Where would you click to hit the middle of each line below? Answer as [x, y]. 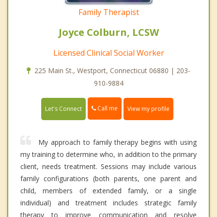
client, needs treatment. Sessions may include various [108, 166]
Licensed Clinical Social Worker [108, 53]
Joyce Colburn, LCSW [108, 32]
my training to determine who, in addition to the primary [108, 154]
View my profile [148, 108]
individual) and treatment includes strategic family [108, 202]
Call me [107, 108]
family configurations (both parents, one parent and [108, 178]
